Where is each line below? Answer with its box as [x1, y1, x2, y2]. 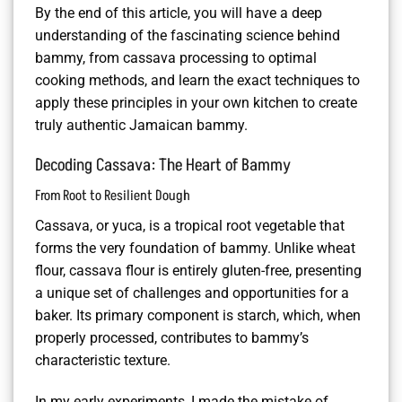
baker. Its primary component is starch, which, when [35, 307, 361, 324]
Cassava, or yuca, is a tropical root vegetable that [35, 217, 345, 234]
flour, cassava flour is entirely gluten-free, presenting [35, 262, 362, 279]
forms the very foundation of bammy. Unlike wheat [35, 240, 355, 257]
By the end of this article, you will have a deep [35, 4, 322, 22]
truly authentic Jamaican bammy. [35, 116, 248, 134]
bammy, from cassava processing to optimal [35, 48, 317, 66]
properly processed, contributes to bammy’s [35, 329, 309, 346]
